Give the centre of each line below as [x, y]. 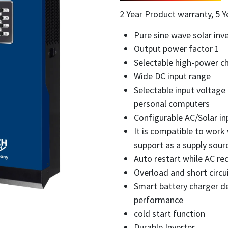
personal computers [172, 104]
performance [158, 200]
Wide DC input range [172, 76]
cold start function [169, 213]
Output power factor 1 [176, 49]
